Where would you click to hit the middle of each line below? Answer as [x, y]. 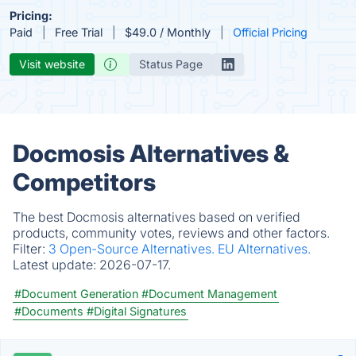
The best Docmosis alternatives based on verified [157, 217]
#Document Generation [76, 294]
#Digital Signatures [137, 311]
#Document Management [209, 294]
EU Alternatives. [264, 249]
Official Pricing [270, 32]
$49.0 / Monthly [168, 32]
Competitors [84, 182]
